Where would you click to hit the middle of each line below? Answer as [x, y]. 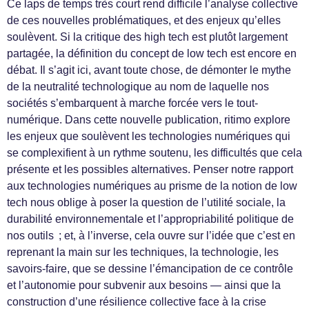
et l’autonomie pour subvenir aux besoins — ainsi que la [144, 286]
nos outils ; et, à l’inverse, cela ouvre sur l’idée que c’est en [151, 236]
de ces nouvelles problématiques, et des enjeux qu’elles [144, 21]
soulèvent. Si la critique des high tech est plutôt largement [147, 37]
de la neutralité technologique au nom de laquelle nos [138, 87]
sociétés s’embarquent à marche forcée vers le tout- [132, 103]
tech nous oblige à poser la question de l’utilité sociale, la [146, 203]
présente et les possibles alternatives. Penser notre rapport [150, 170]
